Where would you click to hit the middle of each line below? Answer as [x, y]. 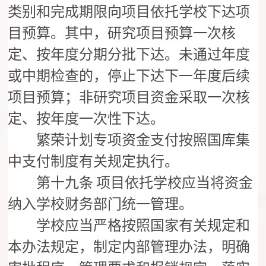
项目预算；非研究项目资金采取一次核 [129, 98]
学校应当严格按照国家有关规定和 [129, 226]
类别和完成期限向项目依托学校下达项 [129, 12]
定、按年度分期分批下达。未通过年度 [129, 55]
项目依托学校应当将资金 [175, 183]
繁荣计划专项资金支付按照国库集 [129, 140]
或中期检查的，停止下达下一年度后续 [129, 76]
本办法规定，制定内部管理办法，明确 [129, 247]
